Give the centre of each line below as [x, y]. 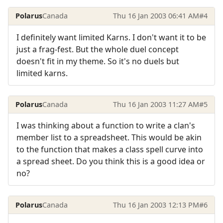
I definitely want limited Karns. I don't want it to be [111, 37]
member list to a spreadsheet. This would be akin [109, 138]
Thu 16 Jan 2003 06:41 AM [156, 16]
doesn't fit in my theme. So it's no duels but [98, 61]
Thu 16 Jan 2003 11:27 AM [156, 104]
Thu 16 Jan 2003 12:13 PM [156, 205]
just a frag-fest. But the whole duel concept [98, 49]
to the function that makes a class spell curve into [110, 150]
